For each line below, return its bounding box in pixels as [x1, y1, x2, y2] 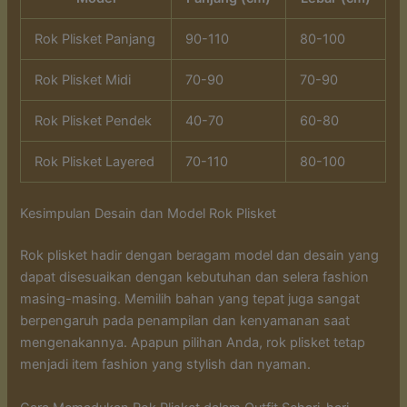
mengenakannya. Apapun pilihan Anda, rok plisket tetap [20, 334, 366, 352]
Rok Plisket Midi [35, 72, 132, 89]
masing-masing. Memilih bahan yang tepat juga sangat [20, 291, 361, 308]
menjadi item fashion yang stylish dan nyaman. [20, 356, 312, 373]
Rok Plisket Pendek [35, 113, 153, 130]
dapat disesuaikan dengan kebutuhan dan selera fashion [20, 269, 370, 286]
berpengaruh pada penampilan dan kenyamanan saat [20, 313, 351, 330]
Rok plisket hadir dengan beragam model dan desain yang [20, 247, 380, 264]
